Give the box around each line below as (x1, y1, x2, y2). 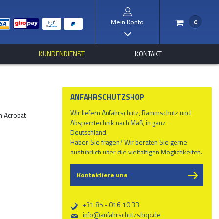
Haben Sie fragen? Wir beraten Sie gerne (70, 136, 188, 147)
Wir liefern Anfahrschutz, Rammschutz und (70, 107, 191, 118)
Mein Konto (111, 17, 144, 27)
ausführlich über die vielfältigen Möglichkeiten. (70, 146, 203, 157)
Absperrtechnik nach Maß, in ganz (70, 117, 166, 128)
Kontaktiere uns (76, 170, 127, 180)
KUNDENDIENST (39, 48, 85, 59)
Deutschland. (70, 127, 108, 137)
